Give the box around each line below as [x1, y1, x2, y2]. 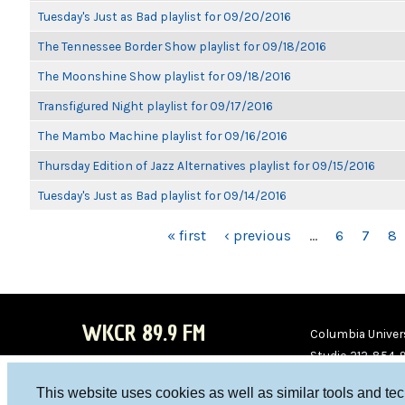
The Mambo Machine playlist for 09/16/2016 [38, 128, 287, 143]
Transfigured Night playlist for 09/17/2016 [38, 99, 273, 113]
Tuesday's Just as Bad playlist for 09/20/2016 [38, 9, 291, 24]
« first [166, 227, 206, 244]
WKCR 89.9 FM [81, 318, 205, 348]
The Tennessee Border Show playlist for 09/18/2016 [38, 39, 326, 53]
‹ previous [223, 227, 291, 244]
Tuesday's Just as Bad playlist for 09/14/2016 [38, 188, 287, 202]
